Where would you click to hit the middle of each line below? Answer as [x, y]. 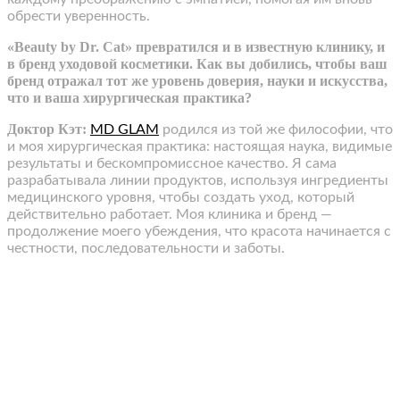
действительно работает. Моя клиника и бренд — [170, 215]
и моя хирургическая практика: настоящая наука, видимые [200, 147]
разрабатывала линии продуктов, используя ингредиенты [198, 181]
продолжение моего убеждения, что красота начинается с [199, 232]
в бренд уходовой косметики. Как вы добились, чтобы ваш [197, 64]
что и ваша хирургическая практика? [129, 98]
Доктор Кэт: [47, 129]
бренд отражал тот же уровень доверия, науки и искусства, [197, 81]
